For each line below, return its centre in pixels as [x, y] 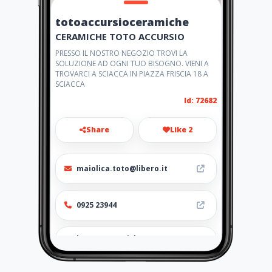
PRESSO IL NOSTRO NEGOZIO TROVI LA [121, 53]
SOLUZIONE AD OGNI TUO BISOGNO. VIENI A [132, 63]
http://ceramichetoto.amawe [134, 238]
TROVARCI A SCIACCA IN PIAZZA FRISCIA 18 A [132, 74]
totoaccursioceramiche [122, 22]
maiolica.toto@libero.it [122, 168]
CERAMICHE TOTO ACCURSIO [120, 36]
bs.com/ [92, 249]
